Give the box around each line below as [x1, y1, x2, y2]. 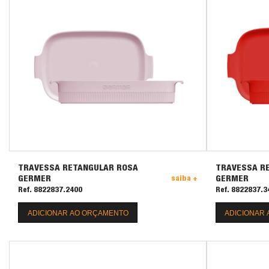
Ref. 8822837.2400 [18, 187, 82, 195]
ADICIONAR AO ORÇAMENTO [27, 209, 128, 218]
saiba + [171, 175, 198, 184]
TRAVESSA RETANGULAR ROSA [18, 164, 138, 174]
